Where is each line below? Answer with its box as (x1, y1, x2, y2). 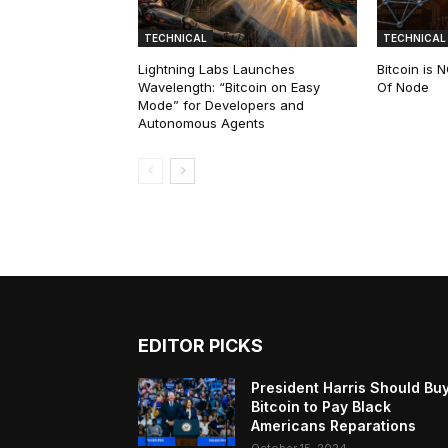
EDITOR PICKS (138, 335, 263, 357)
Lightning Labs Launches (138, 61, 295, 78)
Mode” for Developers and (138, 97, 304, 114)
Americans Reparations (251, 417, 417, 435)
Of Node (376, 79, 429, 96)
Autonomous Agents (138, 115, 265, 132)
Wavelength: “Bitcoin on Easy (138, 79, 320, 96)
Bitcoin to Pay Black (251, 398, 392, 416)
